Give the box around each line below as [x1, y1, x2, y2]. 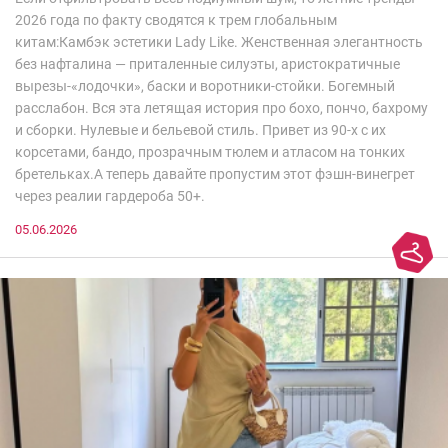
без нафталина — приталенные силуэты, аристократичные [15, 56, 400, 73]
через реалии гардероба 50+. [15, 188, 205, 205]
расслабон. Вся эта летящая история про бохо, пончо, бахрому [15, 100, 428, 117]
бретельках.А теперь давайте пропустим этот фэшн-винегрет [15, 166, 415, 183]
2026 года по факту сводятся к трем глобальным [15, 12, 337, 29]
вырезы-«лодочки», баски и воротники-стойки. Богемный [15, 78, 395, 95]
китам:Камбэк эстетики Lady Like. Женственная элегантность [15, 34, 423, 51]
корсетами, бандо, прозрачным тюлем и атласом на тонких [15, 144, 405, 161]
